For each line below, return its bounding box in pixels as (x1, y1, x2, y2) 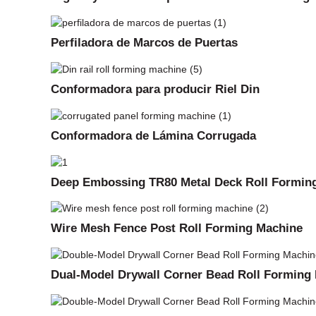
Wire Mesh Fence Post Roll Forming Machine (51, 221, 303, 236)
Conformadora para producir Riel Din (51, 81, 260, 96)
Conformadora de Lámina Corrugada (51, 128, 256, 142)
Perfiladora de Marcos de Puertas (51, 35, 238, 50)
